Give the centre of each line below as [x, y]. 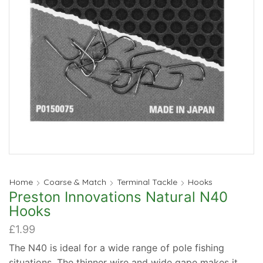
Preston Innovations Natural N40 [118, 197]
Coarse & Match [75, 182]
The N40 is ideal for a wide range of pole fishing [117, 247]
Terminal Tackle [147, 182]
